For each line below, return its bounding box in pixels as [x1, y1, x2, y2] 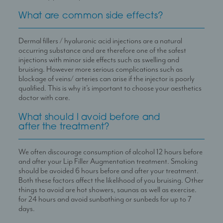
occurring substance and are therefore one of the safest [18, 45, 187, 55]
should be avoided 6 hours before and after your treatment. [18, 166, 199, 176]
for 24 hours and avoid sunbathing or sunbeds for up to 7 [18, 194, 192, 204]
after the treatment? [18, 122, 110, 132]
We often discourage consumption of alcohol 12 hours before [18, 147, 203, 157]
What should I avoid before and [18, 113, 160, 123]
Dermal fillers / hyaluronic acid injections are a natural [18, 36, 183, 46]
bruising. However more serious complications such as [18, 64, 183, 74]
